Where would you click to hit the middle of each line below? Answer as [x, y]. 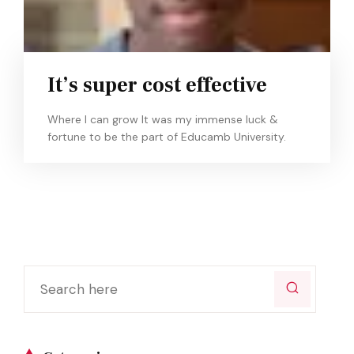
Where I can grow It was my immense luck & [163, 119]
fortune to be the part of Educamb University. [167, 137]
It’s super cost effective [157, 85]
